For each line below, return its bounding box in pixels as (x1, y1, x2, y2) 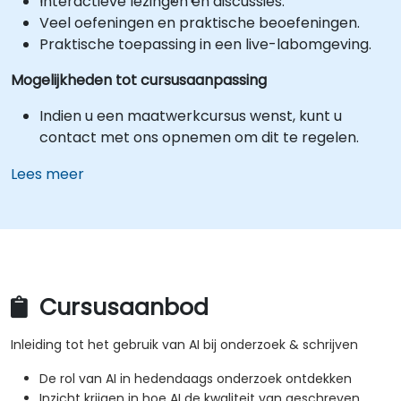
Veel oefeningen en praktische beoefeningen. (39, 13, 360, 33)
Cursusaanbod (33, 292, 209, 324)
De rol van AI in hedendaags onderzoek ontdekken (39, 370, 352, 388)
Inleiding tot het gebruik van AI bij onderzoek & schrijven (11, 336, 358, 354)
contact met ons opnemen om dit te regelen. (39, 127, 359, 148)
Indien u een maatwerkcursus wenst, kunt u (39, 106, 342, 126)
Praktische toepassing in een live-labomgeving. (39, 34, 371, 55)
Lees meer (11, 164, 84, 184)
